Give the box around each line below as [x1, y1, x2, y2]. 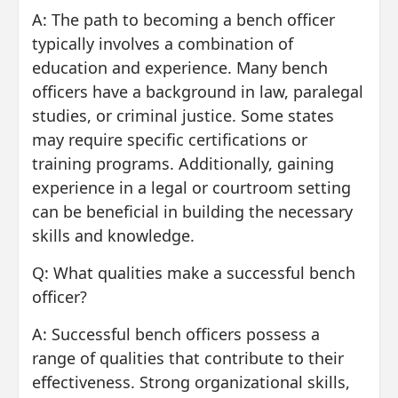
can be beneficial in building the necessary [32, 200, 353, 222]
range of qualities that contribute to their [32, 346, 344, 369]
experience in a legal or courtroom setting [32, 176, 351, 198]
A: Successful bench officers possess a [32, 322, 320, 345]
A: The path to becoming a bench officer [32, 8, 335, 30]
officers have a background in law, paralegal [32, 80, 363, 102]
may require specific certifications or [32, 128, 307, 150]
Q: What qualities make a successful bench [32, 261, 355, 283]
